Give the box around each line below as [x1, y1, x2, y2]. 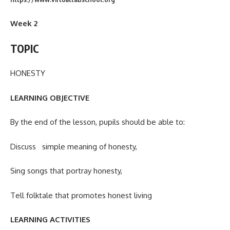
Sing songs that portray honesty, [10, 166, 122, 176]
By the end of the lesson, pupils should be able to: [10, 117, 185, 127]
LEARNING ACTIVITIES [10, 215, 90, 225]
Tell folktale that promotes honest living [10, 190, 152, 200]
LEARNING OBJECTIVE [10, 92, 89, 103]
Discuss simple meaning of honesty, [10, 141, 137, 151]
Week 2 [10, 18, 37, 29]
